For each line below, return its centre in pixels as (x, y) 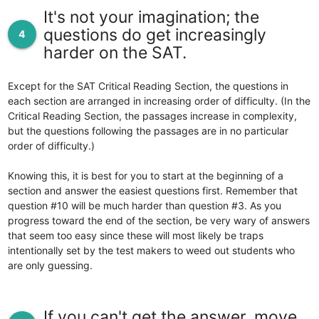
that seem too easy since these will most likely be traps (135, 235)
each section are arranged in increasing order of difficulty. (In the (159, 100)
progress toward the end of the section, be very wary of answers (158, 220)
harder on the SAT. (115, 52)
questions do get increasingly (155, 35)
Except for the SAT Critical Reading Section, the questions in (148, 85)
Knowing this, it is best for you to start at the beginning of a (145, 175)
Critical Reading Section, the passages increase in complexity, (152, 115)
